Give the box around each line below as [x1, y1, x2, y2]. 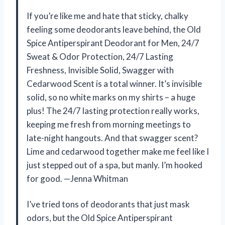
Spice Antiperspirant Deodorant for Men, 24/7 [27, 37, 199, 48]
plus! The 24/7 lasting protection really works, [27, 105, 199, 116]
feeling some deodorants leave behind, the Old [27, 24, 201, 35]
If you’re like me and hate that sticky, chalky [27, 10, 188, 21]
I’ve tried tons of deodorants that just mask [27, 198, 190, 209]
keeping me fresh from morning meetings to [27, 119, 191, 130]
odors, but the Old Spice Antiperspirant [27, 212, 173, 223]
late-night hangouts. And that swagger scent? [27, 132, 198, 143]
